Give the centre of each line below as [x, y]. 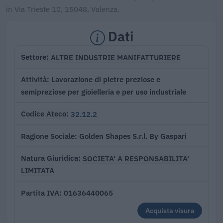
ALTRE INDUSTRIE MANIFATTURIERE [116, 57]
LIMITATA [38, 170]
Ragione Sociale [48, 136]
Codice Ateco [44, 114]
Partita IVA [40, 193]
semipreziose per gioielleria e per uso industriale [104, 91]
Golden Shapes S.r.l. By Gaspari [133, 136]
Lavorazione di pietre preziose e [106, 79]
